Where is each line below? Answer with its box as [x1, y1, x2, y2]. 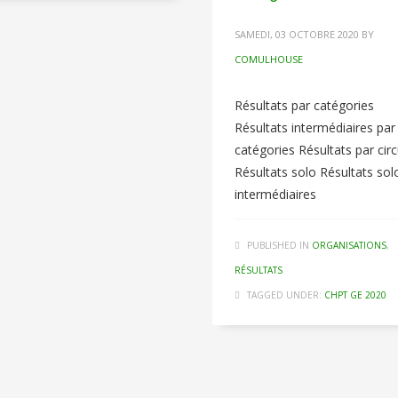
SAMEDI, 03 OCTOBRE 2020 [234, 28, 359, 41]
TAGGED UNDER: [246, 289, 322, 301]
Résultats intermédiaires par [234, 119, 395, 136]
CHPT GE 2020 [323, 289, 386, 301]
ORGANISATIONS [311, 239, 386, 251]
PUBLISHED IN [246, 239, 309, 251]
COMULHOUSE [234, 52, 303, 66]
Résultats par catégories [234, 97, 374, 114]
